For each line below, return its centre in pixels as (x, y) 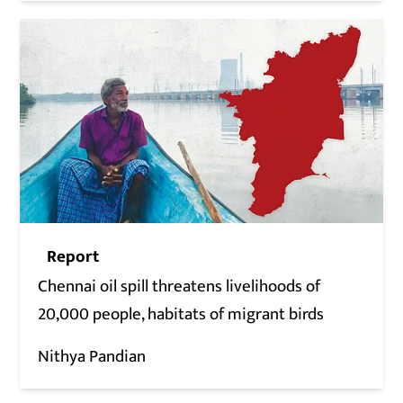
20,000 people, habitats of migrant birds (181, 314)
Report (73, 256)
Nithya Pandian (92, 356)
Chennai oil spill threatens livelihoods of (179, 286)
